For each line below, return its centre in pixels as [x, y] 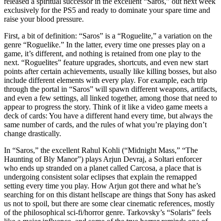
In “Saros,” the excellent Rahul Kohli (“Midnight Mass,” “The [101, 150]
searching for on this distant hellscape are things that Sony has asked [110, 194]
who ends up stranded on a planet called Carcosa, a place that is [103, 168]
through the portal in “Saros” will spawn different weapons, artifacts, [110, 89]
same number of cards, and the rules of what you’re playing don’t [105, 124]
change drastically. [33, 133]
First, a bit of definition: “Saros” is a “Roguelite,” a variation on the [108, 36]
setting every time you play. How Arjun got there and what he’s [102, 185]
